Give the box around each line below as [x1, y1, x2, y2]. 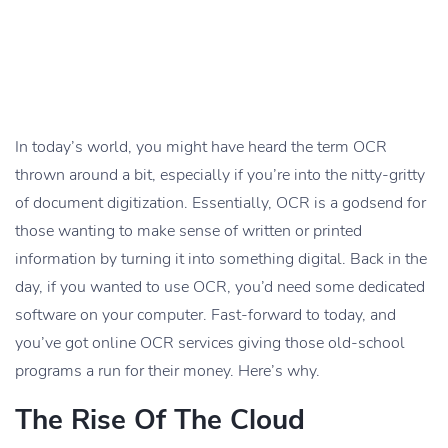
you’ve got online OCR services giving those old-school [15, 331, 405, 354]
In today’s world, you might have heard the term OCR [15, 135, 387, 158]
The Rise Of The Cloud [15, 400, 305, 439]
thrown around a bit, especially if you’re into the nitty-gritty [15, 163, 425, 186]
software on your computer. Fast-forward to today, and [15, 303, 396, 326]
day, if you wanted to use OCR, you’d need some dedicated [15, 275, 425, 298]
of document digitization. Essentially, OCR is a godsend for [15, 191, 426, 214]
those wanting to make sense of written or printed [15, 219, 362, 242]
